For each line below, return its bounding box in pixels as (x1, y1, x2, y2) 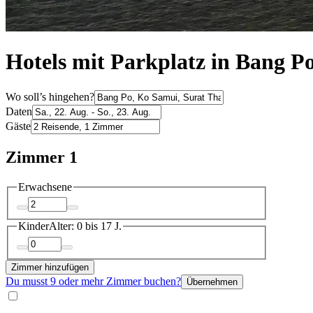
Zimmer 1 (6, 147, 78, 166)
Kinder (18, 220, 49, 233)
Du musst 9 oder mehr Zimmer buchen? (6, 275, 181, 287)
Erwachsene (18, 180, 72, 193)
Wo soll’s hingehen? (6, 90, 94, 103)
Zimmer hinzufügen (11, 261, 89, 272)
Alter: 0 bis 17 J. (49, 220, 122, 233)
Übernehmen (187, 276, 238, 287)
